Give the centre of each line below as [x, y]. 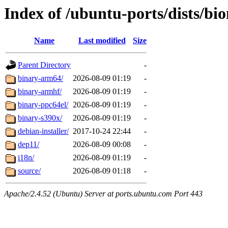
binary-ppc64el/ [43, 105]
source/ [29, 171]
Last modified [102, 41]
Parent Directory [44, 65]
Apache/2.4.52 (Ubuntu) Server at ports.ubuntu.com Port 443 [103, 194]
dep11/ [28, 145]
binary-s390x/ [40, 118]
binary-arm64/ [40, 78]
